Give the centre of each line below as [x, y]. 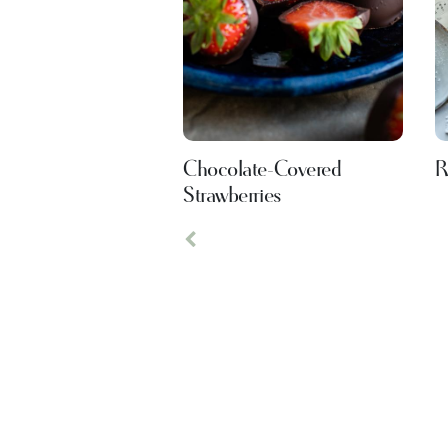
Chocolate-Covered [262, 170]
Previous [220, 260]
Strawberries [232, 196]
